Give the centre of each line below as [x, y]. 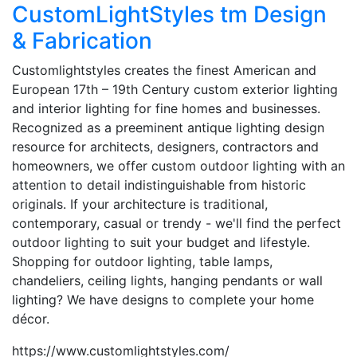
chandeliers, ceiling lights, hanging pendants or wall [167, 280]
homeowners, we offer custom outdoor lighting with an [178, 165]
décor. [31, 318]
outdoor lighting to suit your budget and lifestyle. [161, 242]
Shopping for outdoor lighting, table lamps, [142, 261]
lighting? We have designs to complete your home [163, 299]
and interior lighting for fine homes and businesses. [166, 108]
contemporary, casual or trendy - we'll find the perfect [177, 223]
